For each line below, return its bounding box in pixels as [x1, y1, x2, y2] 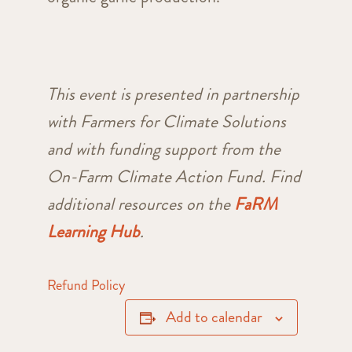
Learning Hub [46, 219, 140, 244]
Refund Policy [46, 275, 125, 296]
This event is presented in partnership [46, 82, 299, 107]
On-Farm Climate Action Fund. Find [46, 164, 301, 189]
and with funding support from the [46, 137, 280, 162]
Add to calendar [165, 306, 262, 329]
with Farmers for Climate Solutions [46, 109, 286, 134]
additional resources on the [46, 192, 234, 217]
